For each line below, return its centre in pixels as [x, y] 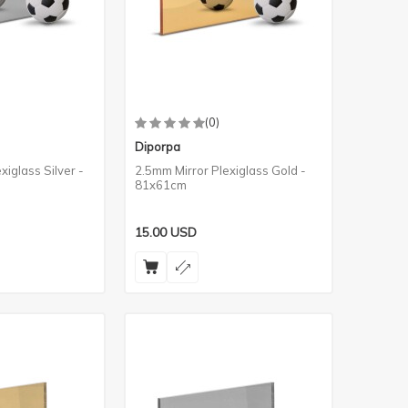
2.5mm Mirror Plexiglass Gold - [220, 170]
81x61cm [161, 185]
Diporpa [158, 147]
